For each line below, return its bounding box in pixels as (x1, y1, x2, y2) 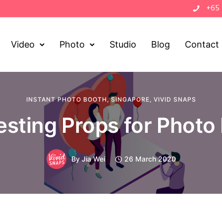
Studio (110, 39, 137, 50)
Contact (185, 39, 220, 50)
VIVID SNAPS (153, 96, 196, 103)
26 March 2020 (124, 155, 176, 163)
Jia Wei (81, 155, 105, 163)
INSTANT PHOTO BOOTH (26, 96, 107, 103)
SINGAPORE (111, 96, 150, 103)
